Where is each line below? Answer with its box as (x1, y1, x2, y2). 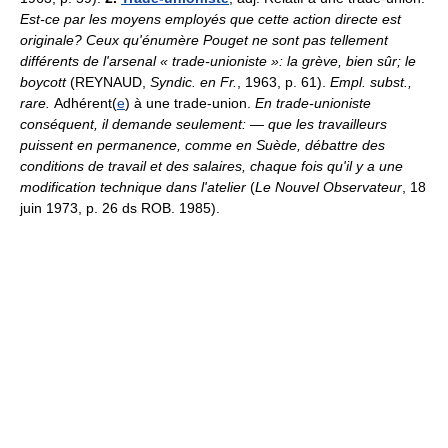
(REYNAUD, (66, 74, 150, 90)
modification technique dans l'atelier (20, 179, 246, 195)
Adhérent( (54, 95, 117, 111)
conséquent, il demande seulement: (20, 116, 250, 132)
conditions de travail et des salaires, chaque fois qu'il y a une (20, 158, 403, 174)
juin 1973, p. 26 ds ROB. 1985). (20, 200, 220, 216)
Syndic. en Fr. (150, 74, 237, 90)
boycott (20, 74, 66, 90)
